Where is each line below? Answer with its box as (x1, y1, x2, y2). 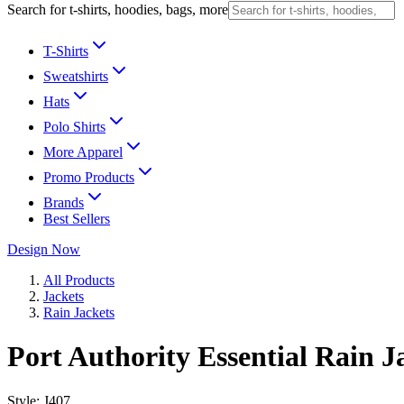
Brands (43, 195, 84, 210)
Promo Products (43, 170, 134, 185)
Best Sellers (43, 211, 110, 226)
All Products (43, 272, 115, 288)
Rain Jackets (43, 305, 115, 320)
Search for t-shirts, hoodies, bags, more (7, 2, 228, 17)
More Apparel (43, 144, 123, 160)
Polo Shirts (43, 119, 106, 134)
